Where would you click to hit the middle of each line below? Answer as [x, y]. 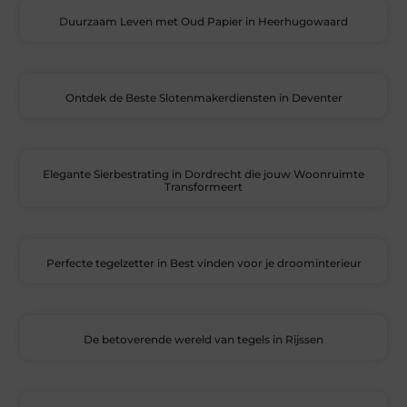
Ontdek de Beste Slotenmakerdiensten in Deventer [203, 98]
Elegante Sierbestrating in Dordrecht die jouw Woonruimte [203, 174]
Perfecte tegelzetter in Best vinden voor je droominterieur [203, 263]
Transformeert [203, 187]
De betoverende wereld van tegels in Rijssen [203, 340]
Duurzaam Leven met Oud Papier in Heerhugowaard [203, 22]
